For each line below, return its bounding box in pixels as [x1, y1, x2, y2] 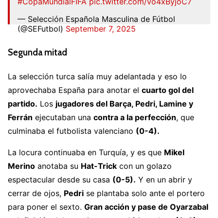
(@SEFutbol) [18, 23, 66, 34]
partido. [8, 99, 37, 109]
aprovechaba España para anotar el [8, 85, 142, 95]
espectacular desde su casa [8, 175, 112, 185]
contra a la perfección [93, 112, 176, 123]
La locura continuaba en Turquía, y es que [8, 147, 164, 158]
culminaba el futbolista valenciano [8, 126, 136, 136]
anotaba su [35, 161, 81, 171]
